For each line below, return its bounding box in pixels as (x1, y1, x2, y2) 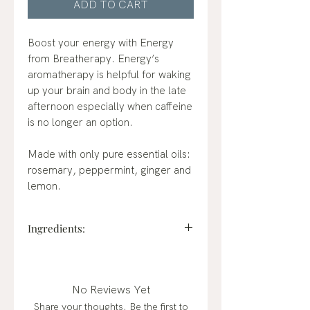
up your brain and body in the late (28, 84, 186, 98)
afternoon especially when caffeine (28, 100, 192, 114)
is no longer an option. (28, 116, 133, 130)
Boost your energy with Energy (28, 36, 174, 51)
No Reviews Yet (71, 282, 150, 298)
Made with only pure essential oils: (28, 147, 190, 162)
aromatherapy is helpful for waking (28, 68, 191, 82)
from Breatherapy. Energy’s (28, 52, 159, 66)
